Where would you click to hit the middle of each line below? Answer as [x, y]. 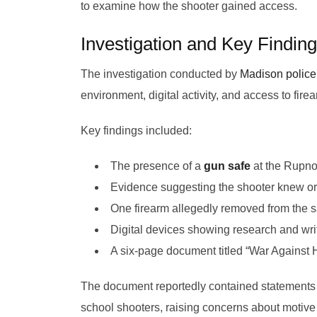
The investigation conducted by [160, 74]
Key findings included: [136, 131]
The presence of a [157, 166]
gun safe [227, 166]
